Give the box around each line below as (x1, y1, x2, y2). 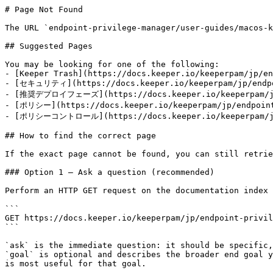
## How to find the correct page (5, 131, 156, 140)
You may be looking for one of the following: (5, 60, 219, 69)
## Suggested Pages (5, 41, 93, 51)
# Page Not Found (5, 5, 83, 14)
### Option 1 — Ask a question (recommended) (5, 168, 214, 177)
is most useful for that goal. (5, 259, 146, 268)
